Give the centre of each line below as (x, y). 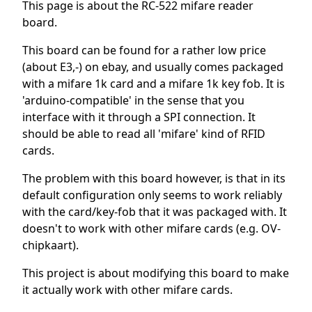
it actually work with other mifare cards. (127, 289)
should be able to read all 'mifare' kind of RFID (144, 133)
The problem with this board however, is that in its (154, 178)
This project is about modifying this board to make (156, 273)
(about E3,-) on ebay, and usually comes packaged (153, 67)
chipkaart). (50, 245)
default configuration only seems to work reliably (152, 195)
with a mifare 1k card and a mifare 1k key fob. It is (154, 83)
